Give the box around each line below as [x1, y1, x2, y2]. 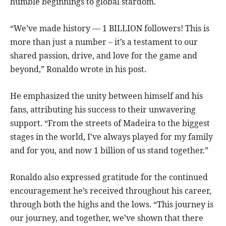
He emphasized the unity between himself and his [10, 90, 203, 102]
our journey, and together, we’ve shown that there [10, 212, 203, 224]
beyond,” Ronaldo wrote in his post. [10, 64, 146, 75]
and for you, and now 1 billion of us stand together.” [10, 145, 208, 156]
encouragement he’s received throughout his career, [10, 185, 211, 197]
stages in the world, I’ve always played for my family [10, 131, 213, 143]
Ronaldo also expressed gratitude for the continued [10, 172, 208, 183]
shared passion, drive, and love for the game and [10, 50, 197, 62]
